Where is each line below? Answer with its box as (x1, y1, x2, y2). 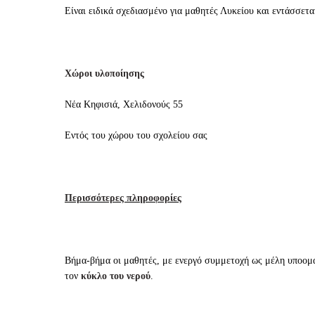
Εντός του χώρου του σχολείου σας (65, 130, 207, 141)
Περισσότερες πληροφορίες (65, 193, 181, 204)
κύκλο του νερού (81, 271, 150, 281)
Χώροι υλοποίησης (65, 67, 144, 79)
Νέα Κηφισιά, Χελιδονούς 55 (65, 99, 183, 110)
